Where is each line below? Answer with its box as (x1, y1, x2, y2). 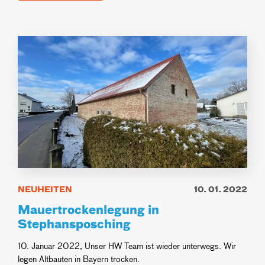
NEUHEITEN (18, 183, 72, 196)
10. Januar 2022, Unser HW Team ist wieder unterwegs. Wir (18, 240, 236, 252)
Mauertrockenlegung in (18, 199, 159, 219)
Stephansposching (18, 214, 131, 233)
